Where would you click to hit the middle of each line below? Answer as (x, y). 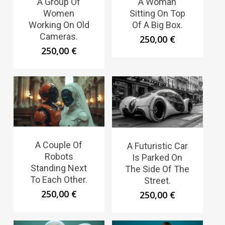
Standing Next (59, 168)
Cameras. (59, 37)
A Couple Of (59, 145)
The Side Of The (157, 169)
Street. (157, 180)
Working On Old (59, 25)
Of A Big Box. (157, 25)
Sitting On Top (157, 14)
